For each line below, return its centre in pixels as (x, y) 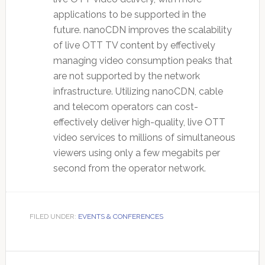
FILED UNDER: (54, 216)
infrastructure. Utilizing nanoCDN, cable (138, 91)
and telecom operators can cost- (125, 106)
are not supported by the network (126, 76)
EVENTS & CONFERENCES (120, 216)
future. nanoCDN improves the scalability (142, 30)
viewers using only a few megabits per (136, 153)
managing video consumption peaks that (143, 60)
